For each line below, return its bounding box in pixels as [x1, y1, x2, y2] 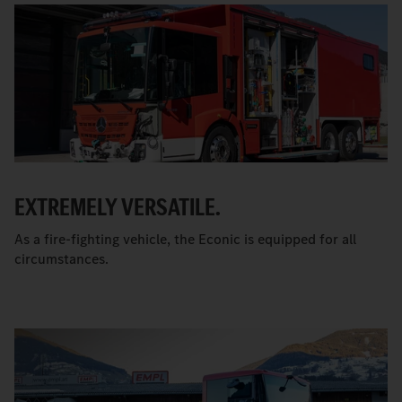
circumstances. [14, 249, 109, 268]
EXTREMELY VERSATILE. [14, 189, 221, 223]
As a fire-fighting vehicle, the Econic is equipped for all [14, 229, 356, 249]
